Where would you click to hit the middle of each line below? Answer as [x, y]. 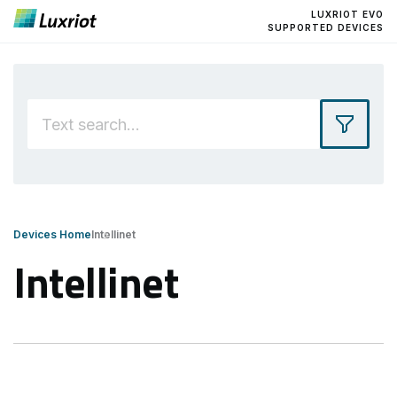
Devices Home [52, 234]
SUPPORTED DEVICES [326, 27]
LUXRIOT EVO [347, 14]
